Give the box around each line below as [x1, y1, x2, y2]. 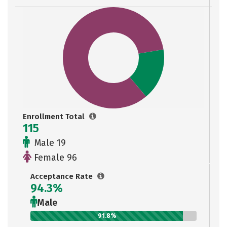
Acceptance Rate [30, 172, 95, 181]
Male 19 [32, 137, 66, 148]
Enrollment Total [23, 112, 87, 121]
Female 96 [31, 152, 77, 163]
